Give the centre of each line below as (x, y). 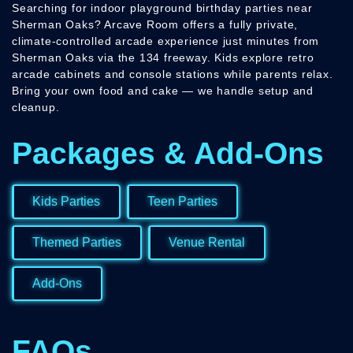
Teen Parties (182, 202)
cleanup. (36, 108)
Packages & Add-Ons (168, 154)
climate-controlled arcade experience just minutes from (166, 41)
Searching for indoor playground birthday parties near (162, 8)
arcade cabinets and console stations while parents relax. (173, 74)
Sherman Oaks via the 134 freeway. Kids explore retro (163, 58)
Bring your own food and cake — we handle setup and (163, 91)
